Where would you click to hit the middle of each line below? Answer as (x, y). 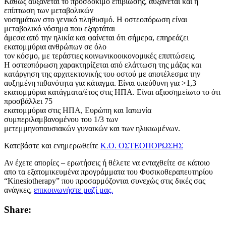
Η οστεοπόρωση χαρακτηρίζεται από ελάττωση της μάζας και (103, 65)
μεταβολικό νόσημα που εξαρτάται (60, 28)
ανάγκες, (19, 190)
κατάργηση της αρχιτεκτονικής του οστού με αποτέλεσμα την (102, 74)
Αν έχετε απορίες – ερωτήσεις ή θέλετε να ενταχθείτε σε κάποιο (107, 162)
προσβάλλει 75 (28, 101)
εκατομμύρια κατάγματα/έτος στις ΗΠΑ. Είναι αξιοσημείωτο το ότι (112, 92)
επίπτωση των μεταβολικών (49, 10)
